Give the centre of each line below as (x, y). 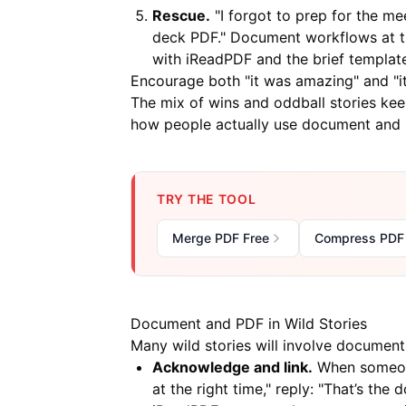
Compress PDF (359, 238)
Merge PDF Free (221, 238)
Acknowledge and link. (232, 367)
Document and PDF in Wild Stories (249, 324)
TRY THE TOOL (207, 199)
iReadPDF (219, 59)
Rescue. (181, 15)
